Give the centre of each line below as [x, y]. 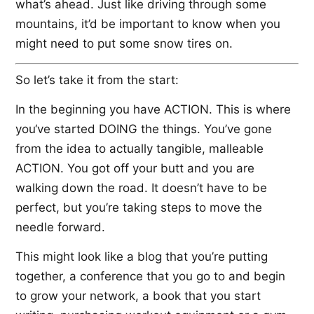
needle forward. [60, 227]
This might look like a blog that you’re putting [142, 257]
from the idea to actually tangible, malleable [139, 149]
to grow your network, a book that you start [138, 296]
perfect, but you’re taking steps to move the [139, 208]
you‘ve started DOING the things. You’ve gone [144, 129]
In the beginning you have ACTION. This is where [153, 110]
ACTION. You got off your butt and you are [135, 169]
